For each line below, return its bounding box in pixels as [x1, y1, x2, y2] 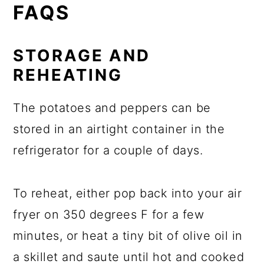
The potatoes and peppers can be [13, 101, 211, 115]
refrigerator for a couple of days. [13, 143, 203, 158]
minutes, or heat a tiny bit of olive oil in [13, 229, 243, 243]
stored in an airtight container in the [13, 122, 225, 137]
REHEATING [13, 65, 123, 85]
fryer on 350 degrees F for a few [13, 207, 204, 222]
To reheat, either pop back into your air [13, 186, 242, 201]
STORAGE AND [13, 45, 151, 66]
